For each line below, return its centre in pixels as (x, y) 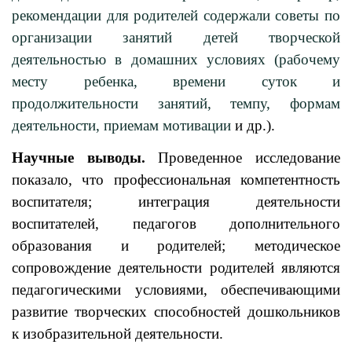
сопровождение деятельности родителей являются (176, 268)
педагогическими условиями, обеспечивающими (176, 290)
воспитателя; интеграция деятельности (176, 202)
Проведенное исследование (249, 158)
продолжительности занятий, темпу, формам (176, 103)
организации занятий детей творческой (176, 37)
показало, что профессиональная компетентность (176, 180)
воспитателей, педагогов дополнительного (176, 224)
